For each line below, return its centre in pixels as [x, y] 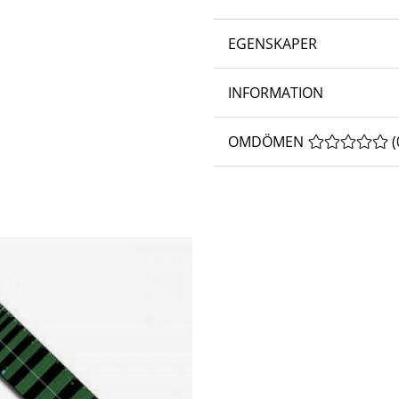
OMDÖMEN [266, 142]
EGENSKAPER [273, 44]
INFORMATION [276, 93]
